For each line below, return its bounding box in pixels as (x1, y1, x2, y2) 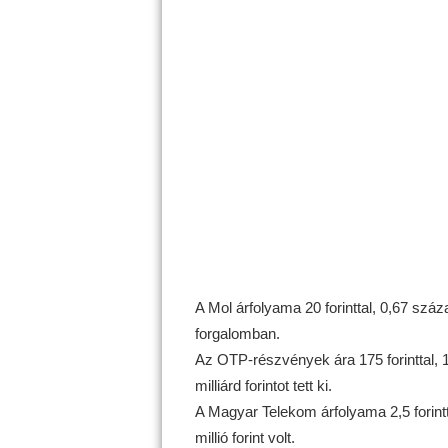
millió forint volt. (194, 429, 295, 446)
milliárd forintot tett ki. (194, 377, 332, 394)
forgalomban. (194, 325, 280, 342)
